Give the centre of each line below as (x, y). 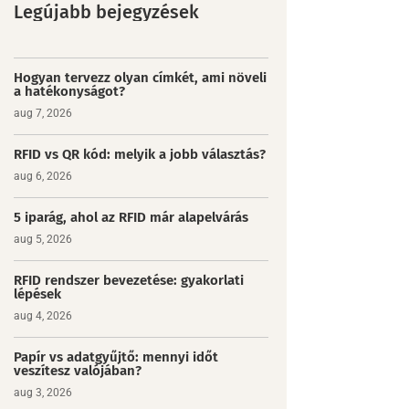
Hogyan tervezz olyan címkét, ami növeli (140, 77)
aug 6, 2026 (42, 176)
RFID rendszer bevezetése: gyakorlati (128, 280)
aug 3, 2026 (42, 392)
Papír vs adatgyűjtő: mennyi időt (115, 357)
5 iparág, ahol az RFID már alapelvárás (131, 217)
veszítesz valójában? (77, 370)
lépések (37, 294)
